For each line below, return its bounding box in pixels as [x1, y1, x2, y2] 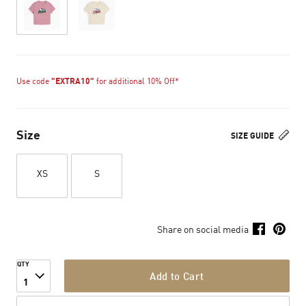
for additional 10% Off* [94, 76, 179, 86]
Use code [16, 76, 51, 86]
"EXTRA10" [51, 76, 94, 86]
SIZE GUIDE [231, 130, 276, 141]
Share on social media [157, 223, 249, 235]
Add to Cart [150, 270, 204, 282]
